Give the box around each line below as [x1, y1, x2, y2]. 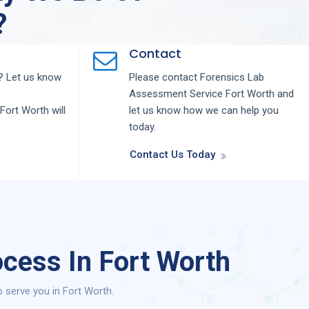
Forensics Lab [199, 71, 264, 84]
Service [189, 88, 226, 101]
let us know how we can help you [128, 104, 279, 117]
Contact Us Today [129, 148, 215, 161]
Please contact [128, 71, 200, 84]
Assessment [128, 88, 190, 101]
